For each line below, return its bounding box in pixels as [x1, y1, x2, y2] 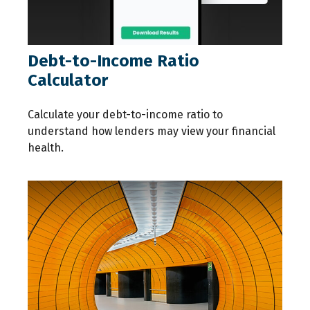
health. [28, 140, 64, 154]
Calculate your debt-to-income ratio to [28, 107, 223, 121]
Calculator [28, 70, 108, 90]
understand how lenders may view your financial [28, 124, 275, 138]
